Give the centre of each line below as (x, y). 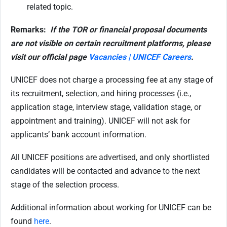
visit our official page (50, 57)
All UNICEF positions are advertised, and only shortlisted (110, 157)
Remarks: (29, 30)
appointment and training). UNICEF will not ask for (100, 121)
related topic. (50, 7)
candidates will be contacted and (70, 171)
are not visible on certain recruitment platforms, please (111, 43)
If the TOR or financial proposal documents (128, 30)
